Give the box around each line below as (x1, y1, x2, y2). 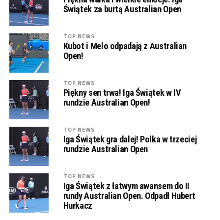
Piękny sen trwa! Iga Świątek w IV (63, 87, 181, 98)
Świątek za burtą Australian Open (63, 4, 181, 14)
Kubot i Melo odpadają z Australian (63, 41, 187, 51)
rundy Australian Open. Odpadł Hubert (63, 191, 195, 201)
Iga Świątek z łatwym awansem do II (63, 181, 190, 191)
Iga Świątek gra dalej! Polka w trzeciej (63, 134, 197, 144)
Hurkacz (63, 200, 92, 211)
